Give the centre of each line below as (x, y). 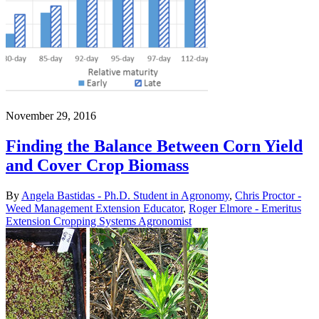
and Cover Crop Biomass (97, 165)
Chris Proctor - (268, 195)
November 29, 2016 (51, 115)
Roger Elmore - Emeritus (245, 208)
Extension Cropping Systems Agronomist (99, 221)
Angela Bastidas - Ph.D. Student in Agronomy (125, 195)
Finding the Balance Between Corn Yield (154, 146)
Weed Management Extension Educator (94, 208)
